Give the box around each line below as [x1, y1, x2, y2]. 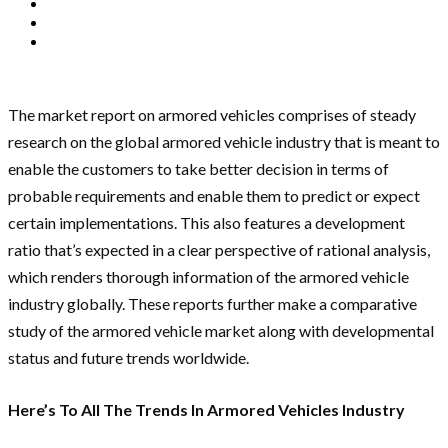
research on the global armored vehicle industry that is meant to [8, 132, 440, 152]
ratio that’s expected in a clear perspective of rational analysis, [8, 240, 430, 260]
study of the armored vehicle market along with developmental [8, 321, 434, 341]
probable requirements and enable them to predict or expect [8, 186, 420, 206]
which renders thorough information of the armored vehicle [8, 267, 409, 287]
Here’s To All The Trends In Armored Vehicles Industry [8, 400, 408, 420]
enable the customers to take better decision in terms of [8, 159, 389, 179]
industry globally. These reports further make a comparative [8, 294, 417, 314]
